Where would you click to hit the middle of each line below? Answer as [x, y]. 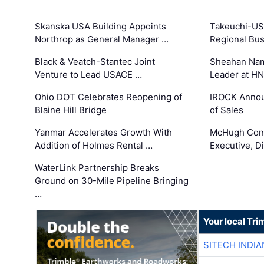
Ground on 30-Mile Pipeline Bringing [112, 181]
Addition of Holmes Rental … [94, 146]
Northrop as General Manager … [102, 39]
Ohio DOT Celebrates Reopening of [109, 97]
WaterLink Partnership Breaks [97, 168]
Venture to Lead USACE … [89, 75]
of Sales [226, 110]
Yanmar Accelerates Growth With [104, 133]
